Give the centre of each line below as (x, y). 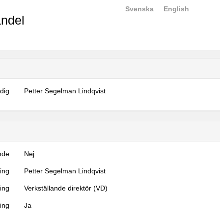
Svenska (139, 9)
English (176, 9)
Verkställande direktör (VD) (66, 188)
